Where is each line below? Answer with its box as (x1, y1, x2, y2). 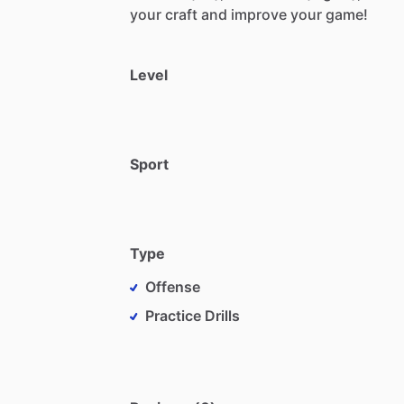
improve (231, 5, 287, 23)
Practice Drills (145, 306, 240, 325)
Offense (145, 277, 200, 296)
